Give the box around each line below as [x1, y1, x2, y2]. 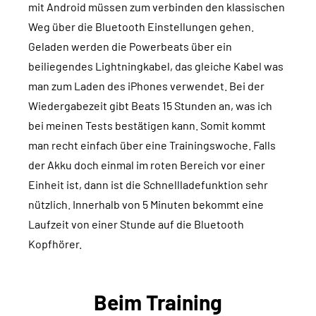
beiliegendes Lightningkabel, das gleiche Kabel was [28, 59, 284, 73]
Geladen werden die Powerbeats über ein [28, 39, 232, 54]
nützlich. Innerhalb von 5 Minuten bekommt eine [28, 197, 264, 212]
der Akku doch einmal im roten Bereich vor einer [28, 158, 265, 172]
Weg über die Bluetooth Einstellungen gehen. [28, 20, 254, 34]
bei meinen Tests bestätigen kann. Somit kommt [28, 119, 266, 133]
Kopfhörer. [28, 237, 82, 251]
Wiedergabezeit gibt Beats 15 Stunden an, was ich [28, 99, 272, 113]
